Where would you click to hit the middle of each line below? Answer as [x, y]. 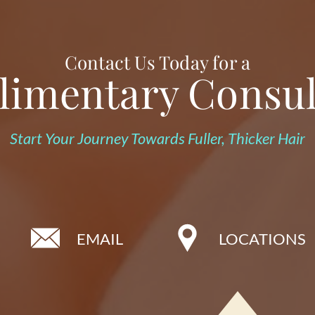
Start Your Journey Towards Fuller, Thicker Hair [157, 139]
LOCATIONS [262, 239]
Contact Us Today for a [157, 63]
